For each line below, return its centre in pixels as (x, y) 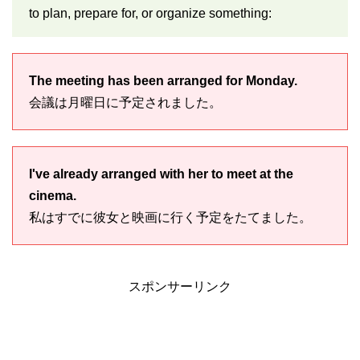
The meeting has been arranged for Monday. (163, 80)
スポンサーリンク (180, 286)
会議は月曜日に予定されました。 (125, 102)
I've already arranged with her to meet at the (161, 174)
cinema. (53, 195)
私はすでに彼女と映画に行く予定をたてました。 (170, 217)
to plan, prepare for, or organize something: (150, 13)
